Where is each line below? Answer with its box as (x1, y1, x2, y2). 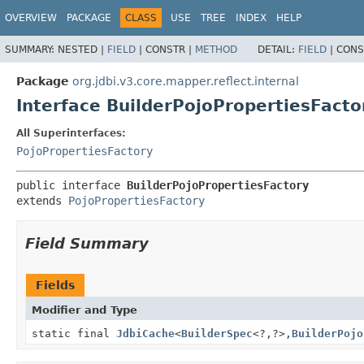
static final (32, 327, 116, 340)
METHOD (195, 43, 237, 55)
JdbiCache (116, 327, 175, 340)
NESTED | (58, 43, 107, 55)
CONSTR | (145, 43, 195, 55)
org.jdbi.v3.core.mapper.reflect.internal (72, 74, 299, 88)
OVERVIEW (5, 12, 57, 24)
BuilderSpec (181, 327, 253, 340)
